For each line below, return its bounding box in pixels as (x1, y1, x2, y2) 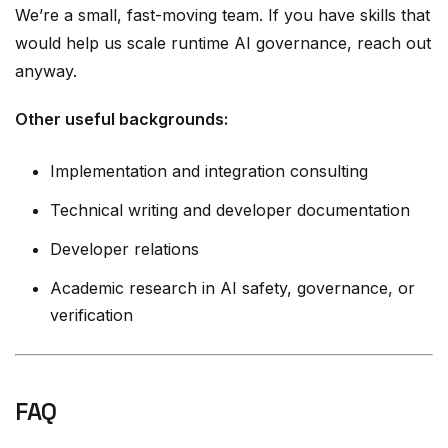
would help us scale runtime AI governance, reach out (15, 33, 431, 53)
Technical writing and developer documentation (50, 200, 410, 220)
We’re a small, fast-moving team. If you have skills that (15, 5, 430, 25)
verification (50, 305, 133, 325)
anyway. (15, 61, 77, 81)
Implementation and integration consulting (50, 161, 368, 181)
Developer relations (50, 239, 199, 259)
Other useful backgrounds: (15, 109, 228, 129)
